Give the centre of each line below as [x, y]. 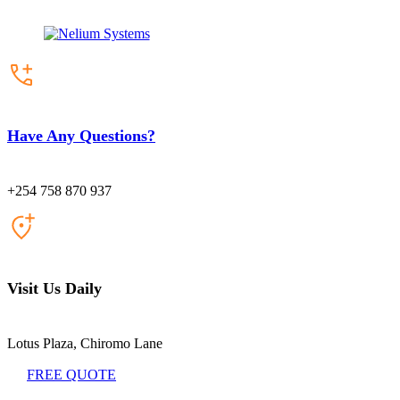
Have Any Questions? [81, 135]
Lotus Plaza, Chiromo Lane [85, 343]
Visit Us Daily [54, 288]
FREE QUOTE [71, 374]
